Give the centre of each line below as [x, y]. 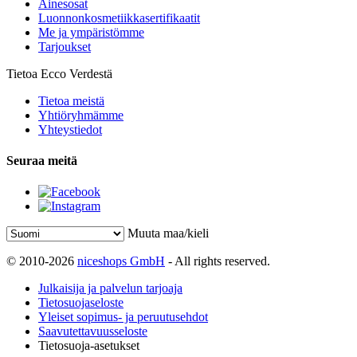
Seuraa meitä [42, 161]
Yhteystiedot [70, 129]
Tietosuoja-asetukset [89, 346]
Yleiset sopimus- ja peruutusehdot [123, 317]
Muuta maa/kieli [168, 233]
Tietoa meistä [71, 100]
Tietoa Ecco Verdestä [59, 73]
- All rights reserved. [218, 261]
